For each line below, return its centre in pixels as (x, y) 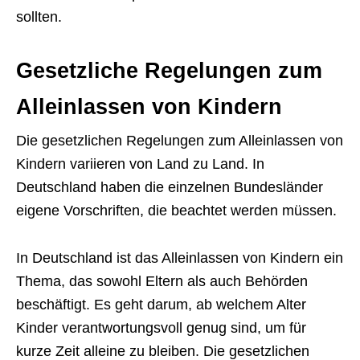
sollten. (39, 17)
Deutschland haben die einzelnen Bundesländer (170, 187)
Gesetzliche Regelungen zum (169, 71)
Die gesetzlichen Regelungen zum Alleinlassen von (180, 141)
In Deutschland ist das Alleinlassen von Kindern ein (180, 258)
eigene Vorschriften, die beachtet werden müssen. (176, 211)
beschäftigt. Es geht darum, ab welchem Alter (161, 305)
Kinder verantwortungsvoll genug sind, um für (161, 328)
